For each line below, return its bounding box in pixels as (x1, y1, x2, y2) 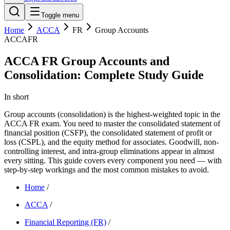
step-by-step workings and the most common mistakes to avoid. (4, 165, 209, 174)
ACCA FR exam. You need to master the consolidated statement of (4, 119, 220, 128)
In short (4, 92, 29, 101)
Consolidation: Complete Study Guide (4, 68, 204, 82)
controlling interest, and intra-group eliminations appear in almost (4, 146, 214, 156)
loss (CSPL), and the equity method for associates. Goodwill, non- (4, 137, 219, 146)
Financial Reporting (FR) (25, 217, 106, 226)
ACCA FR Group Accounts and (4, 54, 169, 68)
